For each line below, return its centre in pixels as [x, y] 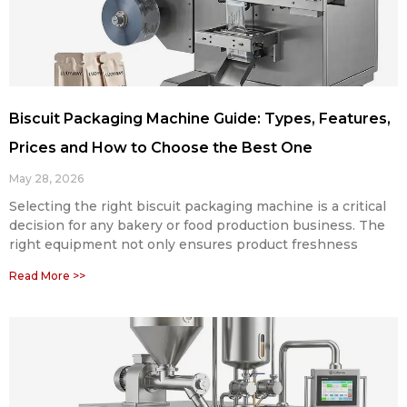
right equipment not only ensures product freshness [184, 244]
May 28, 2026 [46, 178]
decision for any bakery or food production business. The [197, 225]
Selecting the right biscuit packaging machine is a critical [198, 206]
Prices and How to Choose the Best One [161, 147]
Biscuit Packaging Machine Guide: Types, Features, [200, 118]
